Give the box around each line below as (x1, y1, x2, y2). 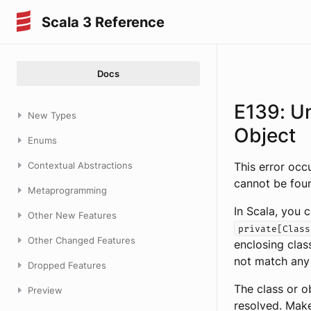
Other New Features (28, 210, 117, 221)
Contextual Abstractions (28, 160, 133, 171)
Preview (28, 285, 62, 296)
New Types (28, 110, 76, 121)
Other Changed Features (28, 235, 135, 246)
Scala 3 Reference (42, 13, 165, 31)
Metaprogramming (28, 185, 107, 196)
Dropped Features (28, 260, 106, 271)
